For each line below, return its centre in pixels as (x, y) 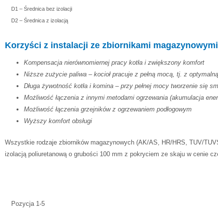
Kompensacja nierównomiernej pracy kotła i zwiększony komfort (114, 63)
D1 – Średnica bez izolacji (42, 9)
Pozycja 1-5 (28, 204)
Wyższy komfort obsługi (58, 121)
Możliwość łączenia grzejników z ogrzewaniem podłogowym (108, 109)
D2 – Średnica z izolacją (40, 20)
